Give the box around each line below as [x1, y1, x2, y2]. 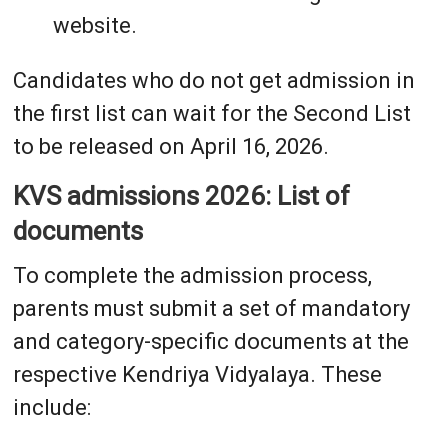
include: [12, 395, 91, 421]
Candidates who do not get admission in [12, 68, 415, 94]
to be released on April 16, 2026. [12, 134, 329, 160]
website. [52, 13, 137, 39]
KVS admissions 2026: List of [12, 181, 350, 212]
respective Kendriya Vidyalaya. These [12, 362, 382, 388]
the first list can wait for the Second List [12, 101, 411, 127]
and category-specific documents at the [12, 329, 409, 355]
